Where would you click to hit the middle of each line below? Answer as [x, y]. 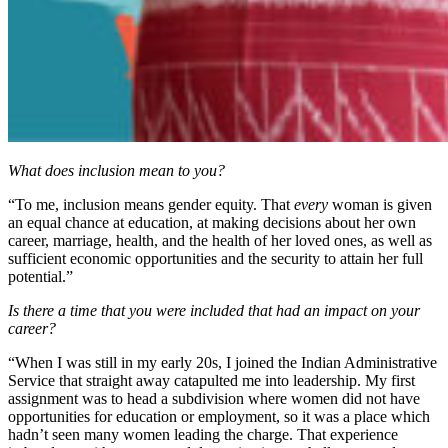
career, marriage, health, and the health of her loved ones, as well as [220, 241]
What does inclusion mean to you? [116, 171]
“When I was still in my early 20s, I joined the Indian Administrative [222, 363]
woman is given [380, 205]
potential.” [40, 277]
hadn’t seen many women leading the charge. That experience [203, 435]
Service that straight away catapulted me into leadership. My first [211, 381]
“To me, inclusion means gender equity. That [151, 205]
